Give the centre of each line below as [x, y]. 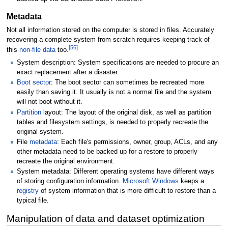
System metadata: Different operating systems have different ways [116, 172]
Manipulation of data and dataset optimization [105, 219]
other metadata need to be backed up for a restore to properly [107, 152]
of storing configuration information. [70, 181]
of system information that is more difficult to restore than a [127, 191]
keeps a [191, 181]
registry [28, 191]
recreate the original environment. [66, 162]
